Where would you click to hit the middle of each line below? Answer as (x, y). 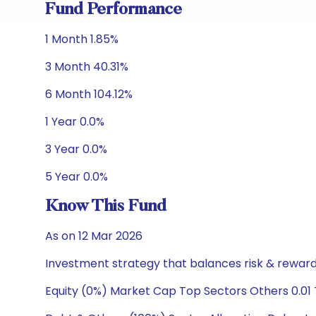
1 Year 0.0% (75, 122)
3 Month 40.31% (87, 67)
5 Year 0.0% (77, 177)
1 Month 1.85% (82, 39)
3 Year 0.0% (76, 149)
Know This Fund (106, 207)
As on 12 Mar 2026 (94, 236)
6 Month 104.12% (89, 94)
